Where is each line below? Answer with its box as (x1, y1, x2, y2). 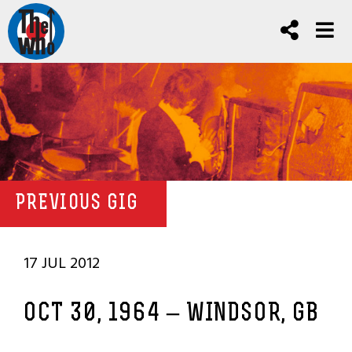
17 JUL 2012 (24, 251, 100, 276)
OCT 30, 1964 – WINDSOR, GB (24, 302, 320, 327)
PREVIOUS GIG (16, 193, 139, 214)
